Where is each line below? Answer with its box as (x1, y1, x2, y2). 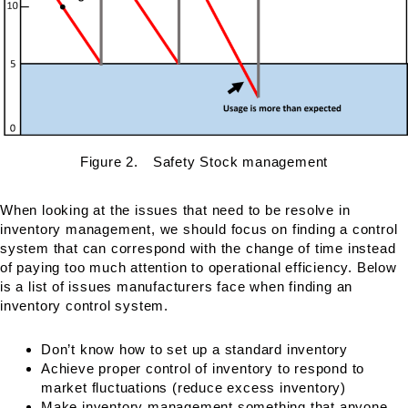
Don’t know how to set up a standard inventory (41, 341, 348, 357)
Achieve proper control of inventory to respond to (41, 360, 365, 376)
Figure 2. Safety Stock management (79, 154, 329, 170)
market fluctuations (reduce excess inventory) (41, 379, 346, 395)
